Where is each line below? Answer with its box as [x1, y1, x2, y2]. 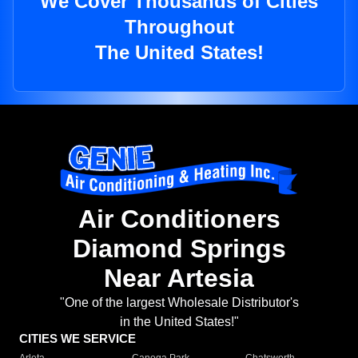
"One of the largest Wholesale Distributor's [59, 296, 299, 310]
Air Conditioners [78, 205, 280, 234]
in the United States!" [119, 315, 239, 329]
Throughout [124, 16, 234, 38]
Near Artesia [104, 264, 254, 293]
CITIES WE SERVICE [19, 332, 136, 346]
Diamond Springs [72, 234, 286, 264]
